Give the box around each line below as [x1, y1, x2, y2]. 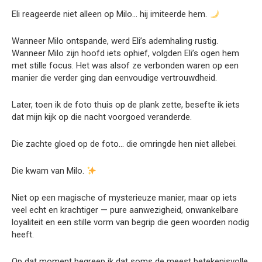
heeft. [12, 229, 34, 240]
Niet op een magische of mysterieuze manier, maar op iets [12, 192, 237, 203]
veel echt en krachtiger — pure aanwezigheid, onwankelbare [12, 205, 239, 215]
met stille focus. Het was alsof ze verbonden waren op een [12, 60, 239, 71]
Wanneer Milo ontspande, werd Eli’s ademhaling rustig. [12, 36, 218, 46]
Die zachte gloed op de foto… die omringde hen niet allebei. [12, 139, 237, 149]
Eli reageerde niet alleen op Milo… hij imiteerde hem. [12, 9, 209, 19]
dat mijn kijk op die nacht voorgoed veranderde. [12, 112, 192, 122]
